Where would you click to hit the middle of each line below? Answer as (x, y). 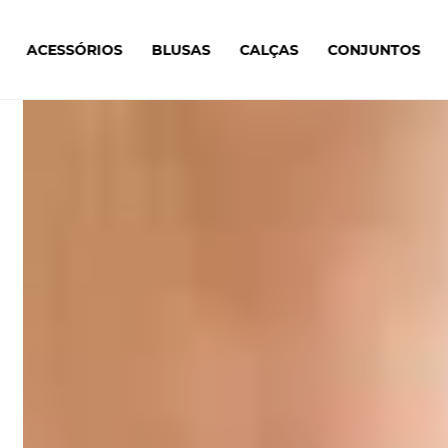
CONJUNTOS (374, 50)
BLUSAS (181, 50)
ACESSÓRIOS (74, 50)
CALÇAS (269, 50)
